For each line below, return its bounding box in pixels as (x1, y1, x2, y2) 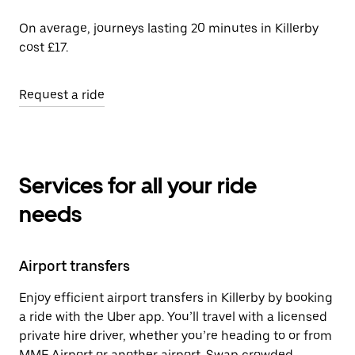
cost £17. (19, 40, 68, 55)
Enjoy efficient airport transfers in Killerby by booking (19, 290, 333, 305)
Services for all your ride (19, 172, 257, 199)
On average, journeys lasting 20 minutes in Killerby (19, 21, 319, 36)
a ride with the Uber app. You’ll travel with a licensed (19, 309, 327, 324)
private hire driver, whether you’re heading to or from (19, 328, 332, 343)
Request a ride (19, 87, 105, 102)
